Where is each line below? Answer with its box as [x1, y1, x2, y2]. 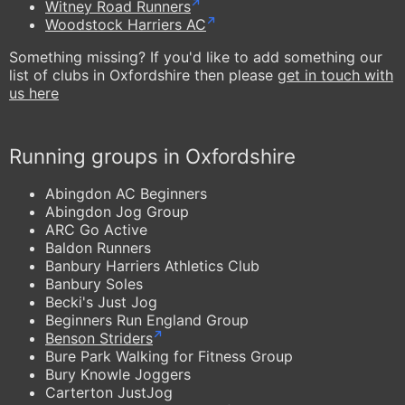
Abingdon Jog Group [45, 202, 189, 221]
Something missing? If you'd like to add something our [9, 47, 382, 66]
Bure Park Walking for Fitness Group [45, 346, 293, 365]
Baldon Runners [45, 238, 151, 257]
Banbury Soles [45, 274, 143, 293]
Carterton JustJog [45, 382, 173, 401]
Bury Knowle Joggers [45, 364, 191, 383]
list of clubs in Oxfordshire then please [9, 65, 278, 84]
